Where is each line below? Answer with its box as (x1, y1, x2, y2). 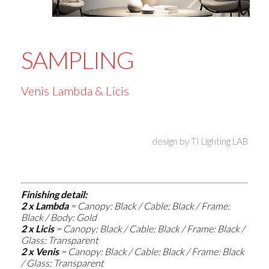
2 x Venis (20, 246, 61, 258)
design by (152, 136, 192, 147)
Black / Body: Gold (20, 211, 97, 223)
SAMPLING (20, 46, 134, 75)
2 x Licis (20, 223, 56, 235)
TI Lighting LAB (191, 136, 249, 147)
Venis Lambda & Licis (20, 83, 130, 98)
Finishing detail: (20, 189, 87, 201)
